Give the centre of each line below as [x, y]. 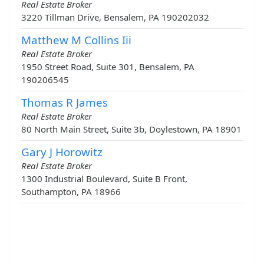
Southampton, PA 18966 [71, 192]
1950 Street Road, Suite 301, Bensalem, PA [108, 67]
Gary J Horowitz [62, 152]
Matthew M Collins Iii [76, 40]
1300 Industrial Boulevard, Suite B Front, [104, 179]
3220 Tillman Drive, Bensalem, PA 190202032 [115, 17]
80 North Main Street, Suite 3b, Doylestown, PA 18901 [131, 129]
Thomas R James [65, 103]
